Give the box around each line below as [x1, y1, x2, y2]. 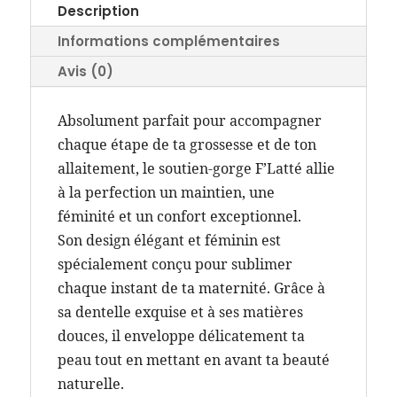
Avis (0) [57, 61, 113, 81]
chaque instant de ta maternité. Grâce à [57, 277, 325, 298]
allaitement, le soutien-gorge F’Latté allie [57, 158, 335, 178]
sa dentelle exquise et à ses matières [57, 301, 303, 322]
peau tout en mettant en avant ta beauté [57, 349, 330, 370]
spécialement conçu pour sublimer [57, 253, 292, 274]
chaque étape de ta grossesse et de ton [57, 134, 316, 154]
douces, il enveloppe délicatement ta [57, 325, 305, 346]
